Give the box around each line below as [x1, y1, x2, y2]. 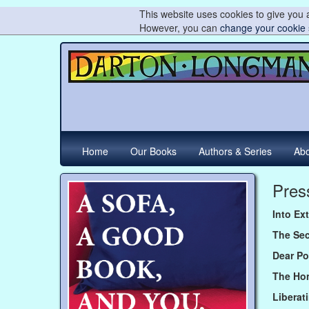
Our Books [130, 143, 177, 158]
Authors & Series [199, 143, 272, 158]
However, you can [139, 21, 220, 34]
